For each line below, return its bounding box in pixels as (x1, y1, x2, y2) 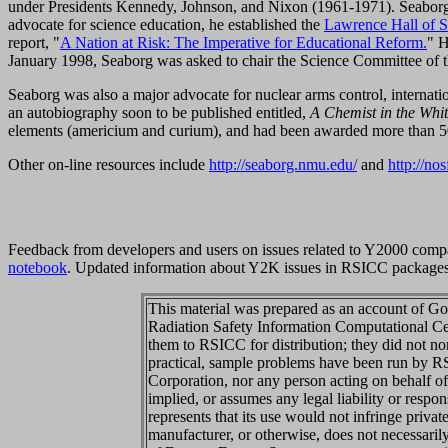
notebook (8, 258, 67, 276)
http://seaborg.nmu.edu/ (209, 155, 357, 173)
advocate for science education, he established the (8, 15, 324, 33)
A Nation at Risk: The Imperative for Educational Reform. (60, 33, 427, 51)
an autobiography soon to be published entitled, (8, 103, 310, 121)
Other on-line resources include (8, 155, 209, 173)
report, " (8, 33, 60, 51)
